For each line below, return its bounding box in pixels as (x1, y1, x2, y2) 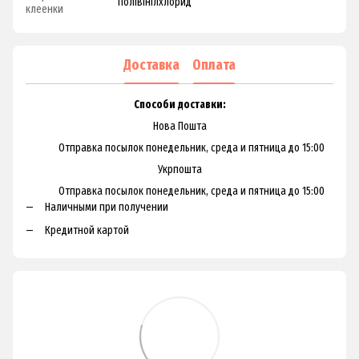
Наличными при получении (45, 200, 168, 215)
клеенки (26, 2, 63, 17)
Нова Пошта (152, 119, 207, 134)
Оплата (192, 55, 236, 74)
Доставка (123, 55, 179, 74)
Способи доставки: (133, 98, 226, 112)
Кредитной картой (45, 223, 129, 237)
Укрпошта (157, 163, 202, 177)
